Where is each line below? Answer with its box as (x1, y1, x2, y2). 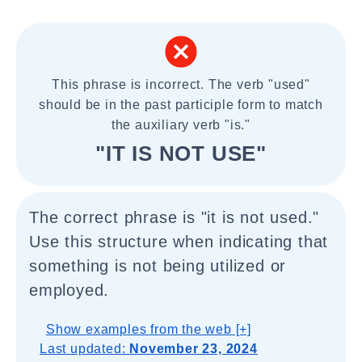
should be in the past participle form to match (39, 98, 323, 112)
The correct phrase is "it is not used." (29, 208, 320, 226)
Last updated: (40, 342, 130, 356)
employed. (29, 281, 110, 299)
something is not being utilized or (29, 257, 287, 275)
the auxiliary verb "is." (111, 118, 251, 132)
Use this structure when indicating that (29, 233, 329, 250)
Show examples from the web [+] (45, 322, 251, 336)
